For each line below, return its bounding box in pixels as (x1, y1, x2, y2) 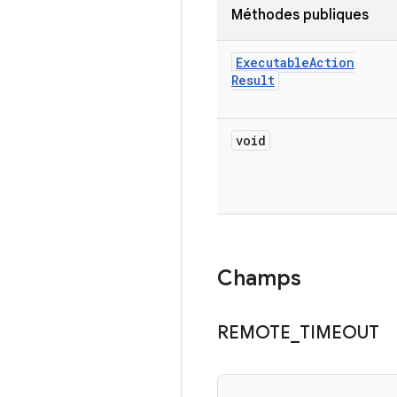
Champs (217, 265, 301, 292)
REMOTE (217, 322, 291, 344)
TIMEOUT (300, 322, 379, 344)
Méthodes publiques (231, 6, 369, 24)
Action (309, 54, 354, 71)
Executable (236, 54, 309, 71)
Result (231, 72, 275, 89)
